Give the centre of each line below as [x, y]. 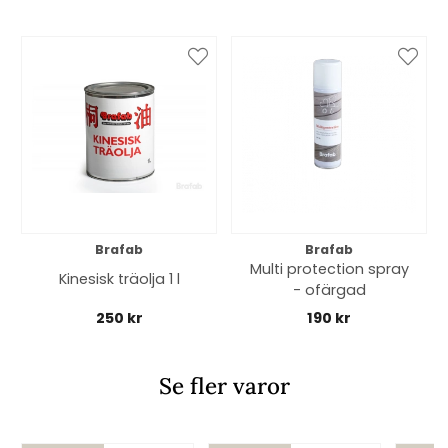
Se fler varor [224, 385]
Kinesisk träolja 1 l [119, 279]
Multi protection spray [329, 268]
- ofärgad [329, 289]
